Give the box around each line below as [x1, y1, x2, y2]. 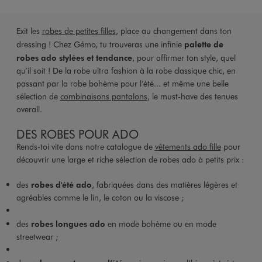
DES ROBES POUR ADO [16, 126, 139, 142]
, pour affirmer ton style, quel [132, 52, 236, 64]
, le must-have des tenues [147, 91, 238, 102]
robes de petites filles [42, 25, 116, 37]
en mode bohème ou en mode [105, 218, 216, 230]
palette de [184, 39, 223, 50]
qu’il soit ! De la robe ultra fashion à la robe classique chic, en [16, 65, 236, 77]
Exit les [16, 25, 42, 37]
